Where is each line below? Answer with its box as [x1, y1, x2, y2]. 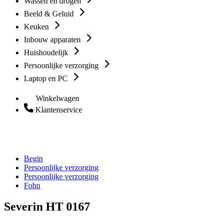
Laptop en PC [24, 74, 70, 83]
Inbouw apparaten [24, 35, 83, 44]
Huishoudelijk [24, 48, 70, 57]
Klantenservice [35, 106, 82, 114]
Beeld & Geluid [24, 9, 76, 18]
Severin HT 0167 [4, 200, 90, 213]
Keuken [24, 22, 51, 31]
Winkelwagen [36, 94, 79, 103]
